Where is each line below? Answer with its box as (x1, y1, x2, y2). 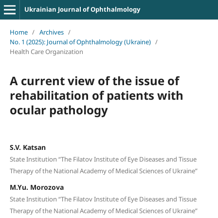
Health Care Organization (9, 47, 83, 56)
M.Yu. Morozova (9, 182, 64, 192)
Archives (39, 27, 64, 36)
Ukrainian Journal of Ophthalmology (24, 5, 140, 14)
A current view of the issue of (9, 72, 179, 89)
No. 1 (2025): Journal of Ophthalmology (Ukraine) (9, 37, 151, 46)
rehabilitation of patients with (9, 87, 183, 103)
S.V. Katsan (9, 142, 46, 152)
